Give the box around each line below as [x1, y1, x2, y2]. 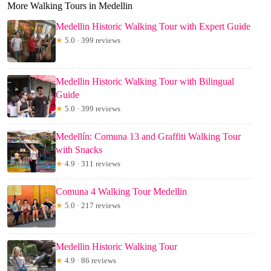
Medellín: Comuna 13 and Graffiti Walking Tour [56, 131, 241, 142]
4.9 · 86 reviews [63, 256, 116, 266]
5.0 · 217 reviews [63, 201, 120, 211]
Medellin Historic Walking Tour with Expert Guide [56, 21, 250, 32]
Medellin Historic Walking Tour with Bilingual [56, 76, 234, 87]
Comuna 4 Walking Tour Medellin [56, 186, 187, 197]
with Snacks [56, 145, 102, 155]
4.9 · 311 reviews [63, 159, 120, 169]
